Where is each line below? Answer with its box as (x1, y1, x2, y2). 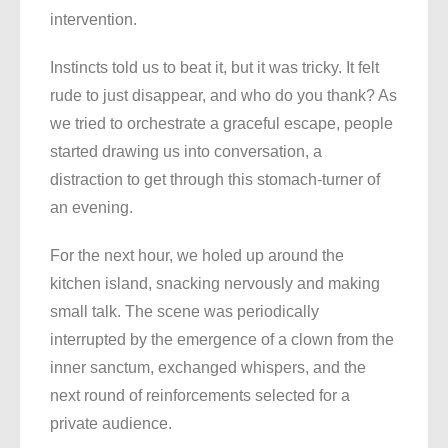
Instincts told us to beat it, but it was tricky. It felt (50, 59, 379, 77)
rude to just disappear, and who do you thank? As (50, 87, 397, 105)
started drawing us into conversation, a (50, 143, 322, 161)
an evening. (50, 199, 133, 217)
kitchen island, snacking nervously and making (50, 275, 380, 293)
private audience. (50, 415, 172, 433)
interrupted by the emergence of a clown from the (50, 331, 394, 349)
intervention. (50, 11, 137, 29)
